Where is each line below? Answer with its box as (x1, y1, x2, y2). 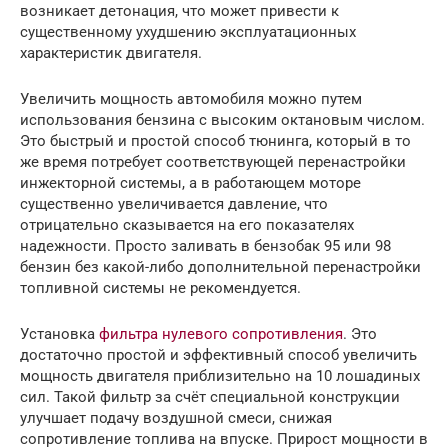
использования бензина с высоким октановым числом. (20, 110, 425, 129)
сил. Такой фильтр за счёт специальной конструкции (20, 387, 400, 406)
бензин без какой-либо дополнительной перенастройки (20, 257, 421, 276)
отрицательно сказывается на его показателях (20, 215, 354, 234)
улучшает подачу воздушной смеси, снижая (20, 408, 332, 427)
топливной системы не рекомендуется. (20, 278, 301, 297)
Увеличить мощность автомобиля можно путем (20, 89, 362, 108)
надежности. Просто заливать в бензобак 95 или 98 (20, 236, 391, 255)
